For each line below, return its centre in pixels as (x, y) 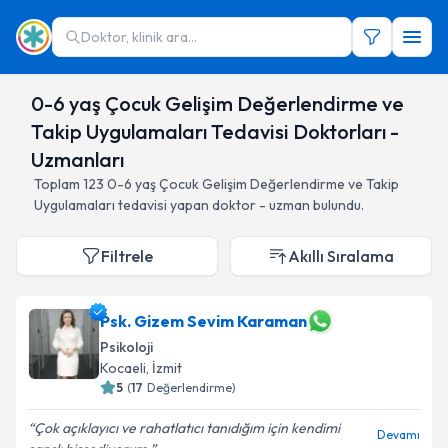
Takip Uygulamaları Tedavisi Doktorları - (214, 131)
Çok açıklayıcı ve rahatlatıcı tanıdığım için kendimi (187, 428)
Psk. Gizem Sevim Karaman (203, 321)
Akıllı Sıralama (341, 256)
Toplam (58, 184)
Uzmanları (77, 159)
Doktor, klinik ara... (139, 37)
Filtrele (127, 256)
